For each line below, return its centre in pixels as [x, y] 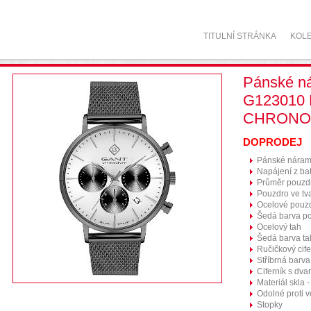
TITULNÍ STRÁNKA [240, 36]
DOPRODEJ [272, 142]
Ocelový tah [279, 227]
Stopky [270, 305]
